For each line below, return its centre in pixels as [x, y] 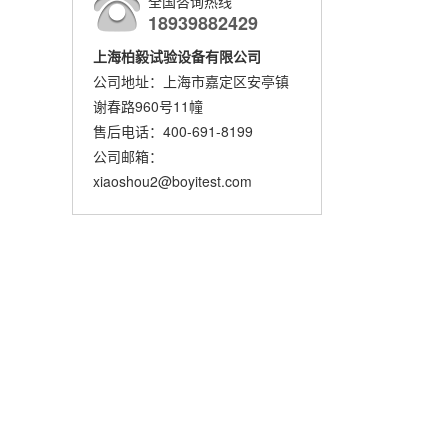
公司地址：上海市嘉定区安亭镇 [191, 81]
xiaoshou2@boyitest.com [172, 181]
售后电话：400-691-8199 [173, 131]
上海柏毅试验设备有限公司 [177, 56]
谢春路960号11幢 [148, 106]
